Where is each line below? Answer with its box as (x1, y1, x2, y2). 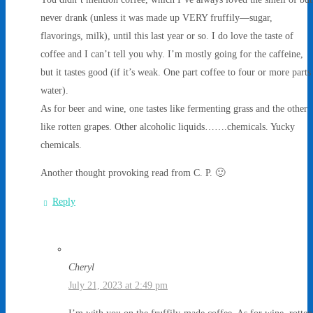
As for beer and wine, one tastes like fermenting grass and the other (41, 102, 307, 114)
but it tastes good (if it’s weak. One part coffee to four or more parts (41, 66, 311, 78)
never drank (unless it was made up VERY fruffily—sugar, (41, 11, 272, 23)
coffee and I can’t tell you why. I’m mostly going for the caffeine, (41, 48, 303, 59)
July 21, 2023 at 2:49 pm (68, 279, 168, 291)
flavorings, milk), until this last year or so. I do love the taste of (41, 29, 293, 41)
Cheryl (68, 261, 94, 272)
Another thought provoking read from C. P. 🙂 (41, 167, 225, 179)
